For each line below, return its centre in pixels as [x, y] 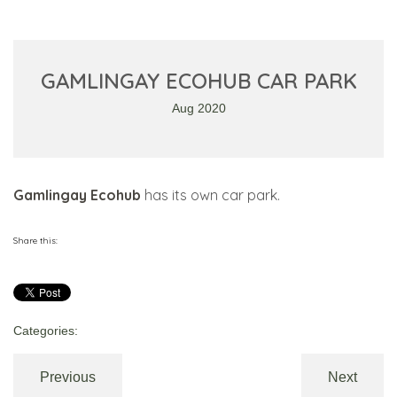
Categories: [46, 331]
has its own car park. [210, 195]
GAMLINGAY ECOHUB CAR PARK [198, 81]
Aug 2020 [198, 109]
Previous [68, 378]
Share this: [35, 241]
